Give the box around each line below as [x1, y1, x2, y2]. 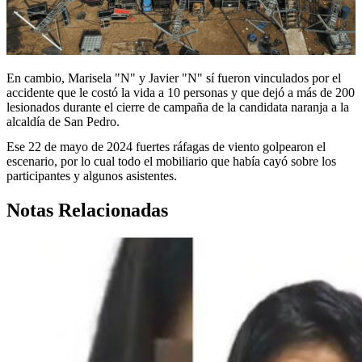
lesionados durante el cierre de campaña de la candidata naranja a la [6, 99, 349, 114]
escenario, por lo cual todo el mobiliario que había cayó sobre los [6, 154, 336, 169]
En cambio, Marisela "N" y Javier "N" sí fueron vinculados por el [6, 70, 341, 85]
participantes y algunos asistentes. [6, 169, 177, 183]
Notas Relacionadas [6, 200, 168, 221]
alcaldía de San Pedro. [6, 114, 120, 128]
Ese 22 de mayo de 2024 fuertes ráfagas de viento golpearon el [6, 140, 326, 154]
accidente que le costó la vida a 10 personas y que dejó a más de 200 [6, 85, 355, 99]
